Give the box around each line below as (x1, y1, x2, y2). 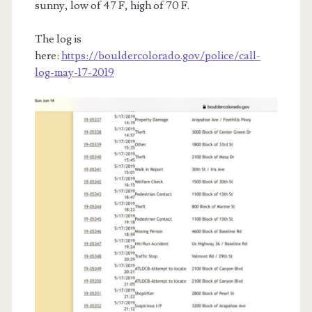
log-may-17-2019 (34, 65, 114, 79)
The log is (34, 32, 81, 46)
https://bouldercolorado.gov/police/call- (61, 49, 260, 63)
